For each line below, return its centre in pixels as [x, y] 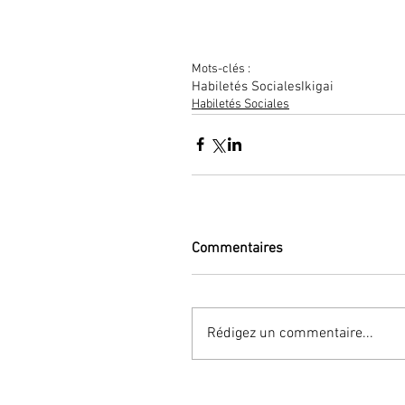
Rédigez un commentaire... [290, 333]
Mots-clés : [221, 69]
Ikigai [317, 86]
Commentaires [237, 248]
